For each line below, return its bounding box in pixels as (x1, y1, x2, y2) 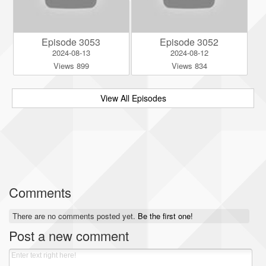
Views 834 (171, 59, 207, 71)
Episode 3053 (42, 34, 101, 49)
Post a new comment (9, 226, 129, 245)
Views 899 (53, 59, 89, 71)
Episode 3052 (160, 34, 219, 49)
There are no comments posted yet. (12, 210, 138, 222)
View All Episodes (100, 91, 166, 104)
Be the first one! (138, 210, 194, 222)
